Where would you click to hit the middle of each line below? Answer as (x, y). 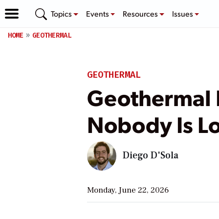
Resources (141, 13)
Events (98, 13)
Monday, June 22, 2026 (128, 190)
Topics (62, 13)
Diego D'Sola (150, 155)
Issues (183, 13)
